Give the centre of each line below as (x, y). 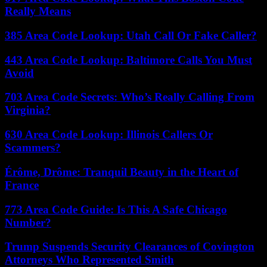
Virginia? (28, 110)
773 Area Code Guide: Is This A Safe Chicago (116, 209)
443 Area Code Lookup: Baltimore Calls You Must (128, 60)
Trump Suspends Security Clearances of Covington (130, 247)
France (22, 185)
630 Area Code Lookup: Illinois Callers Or (109, 135)
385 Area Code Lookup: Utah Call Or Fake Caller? (131, 36)
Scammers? (33, 148)
